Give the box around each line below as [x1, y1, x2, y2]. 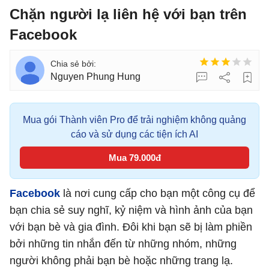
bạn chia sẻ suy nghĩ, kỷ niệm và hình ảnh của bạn [10, 204, 253, 216]
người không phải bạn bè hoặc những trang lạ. [10, 255, 233, 267]
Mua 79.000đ [108, 153, 161, 163]
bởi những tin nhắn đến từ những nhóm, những [10, 238, 237, 250]
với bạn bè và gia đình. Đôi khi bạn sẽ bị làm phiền [10, 221, 252, 233]
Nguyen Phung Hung [50, 71, 141, 82]
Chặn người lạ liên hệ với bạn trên [10, 6, 247, 22]
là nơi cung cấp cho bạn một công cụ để [60, 187, 255, 199]
